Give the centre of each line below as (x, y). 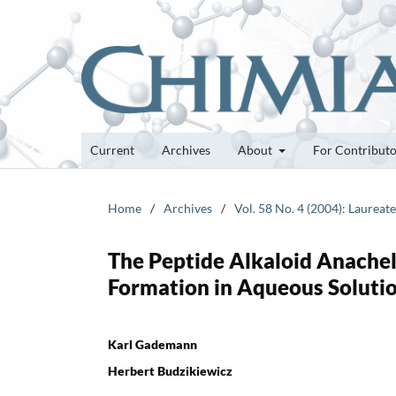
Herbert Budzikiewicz (170, 370)
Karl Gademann (152, 344)
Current (112, 149)
